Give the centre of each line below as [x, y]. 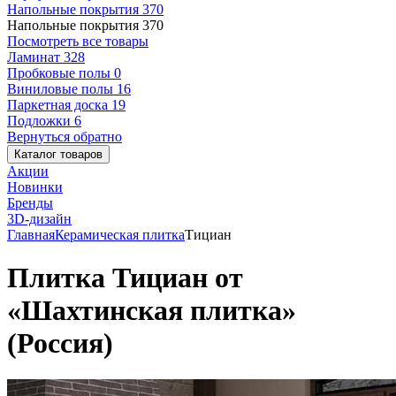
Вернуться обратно [65, 137]
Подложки [41, 121]
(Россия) [60, 343]
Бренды [30, 203]
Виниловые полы [62, 89]
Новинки [35, 187]
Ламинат [35, 57]
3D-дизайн [39, 219]
